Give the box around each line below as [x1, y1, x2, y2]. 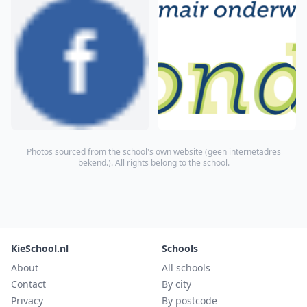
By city [162, 278, 191, 291]
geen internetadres [207, 145, 281, 158]
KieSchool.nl [11, 242, 69, 255]
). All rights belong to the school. [108, 156, 230, 169]
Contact [11, 278, 46, 291]
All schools [162, 261, 210, 274]
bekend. [77, 156, 108, 169]
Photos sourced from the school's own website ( [26, 145, 208, 158]
